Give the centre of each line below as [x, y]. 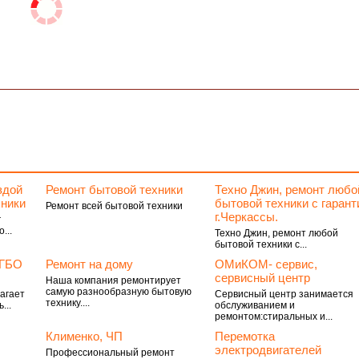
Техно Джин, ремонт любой [277, 233]
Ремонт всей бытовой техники [114, 206]
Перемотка [245, 336]
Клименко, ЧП [84, 336]
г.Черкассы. [247, 217]
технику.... [67, 303]
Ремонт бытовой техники [114, 190]
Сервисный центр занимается [284, 294]
